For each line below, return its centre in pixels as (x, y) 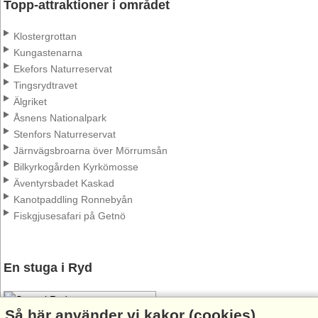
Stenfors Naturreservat (65, 135)
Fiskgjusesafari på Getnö (70, 216)
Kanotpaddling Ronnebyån (73, 200)
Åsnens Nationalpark (60, 118)
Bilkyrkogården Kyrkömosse (76, 167)
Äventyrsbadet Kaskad (64, 183)
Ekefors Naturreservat (63, 69)
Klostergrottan (45, 37)
